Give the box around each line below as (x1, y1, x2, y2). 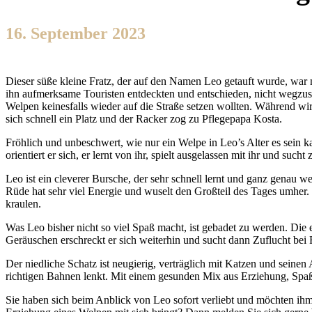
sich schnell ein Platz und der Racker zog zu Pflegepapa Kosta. (6, 113, 282, 125)
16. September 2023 (6, 24, 146, 43)
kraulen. (6, 198, 41, 210)
